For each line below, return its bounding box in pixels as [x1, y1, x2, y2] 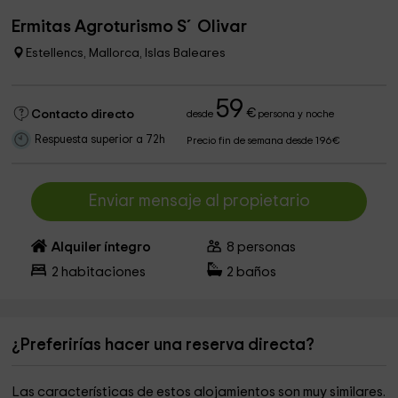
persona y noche [255, 109, 335, 119]
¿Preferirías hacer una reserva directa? [12, 337, 315, 354]
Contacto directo [31, 108, 135, 121]
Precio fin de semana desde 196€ [187, 136, 341, 146]
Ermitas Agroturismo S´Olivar [12, 18, 248, 36]
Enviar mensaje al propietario [87, 193, 310, 210]
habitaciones [58, 266, 146, 279]
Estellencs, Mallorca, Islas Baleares [26, 47, 227, 60]
